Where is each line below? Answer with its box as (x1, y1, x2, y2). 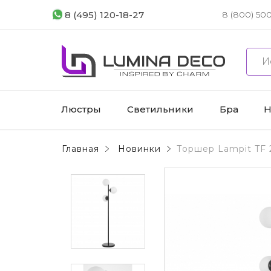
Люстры (61, 103, 101, 115)
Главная (62, 143, 99, 155)
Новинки (118, 143, 161, 155)
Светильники (126, 103, 194, 115)
